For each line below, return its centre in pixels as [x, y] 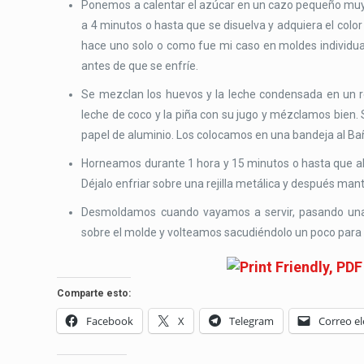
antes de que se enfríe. [140, 66]
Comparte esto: [94, 293]
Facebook [110, 321]
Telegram [252, 321]
